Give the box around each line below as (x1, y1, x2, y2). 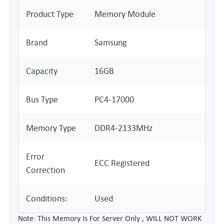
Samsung (94, 37, 126, 47)
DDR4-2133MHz (94, 122, 152, 133)
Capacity (26, 65, 57, 76)
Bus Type (26, 94, 58, 104)
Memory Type (26, 122, 76, 133)
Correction (26, 164, 65, 175)
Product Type (26, 8, 73, 19)
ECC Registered (94, 157, 149, 168)
